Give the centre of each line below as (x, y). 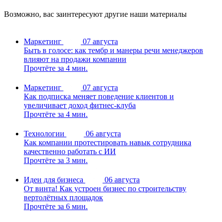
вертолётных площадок (63, 198)
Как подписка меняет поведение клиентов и (99, 97)
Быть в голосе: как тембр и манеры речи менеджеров (113, 51)
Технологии (44, 134)
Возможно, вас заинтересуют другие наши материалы (95, 14)
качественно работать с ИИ (70, 152)
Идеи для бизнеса (54, 180)
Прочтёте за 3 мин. (56, 161)
